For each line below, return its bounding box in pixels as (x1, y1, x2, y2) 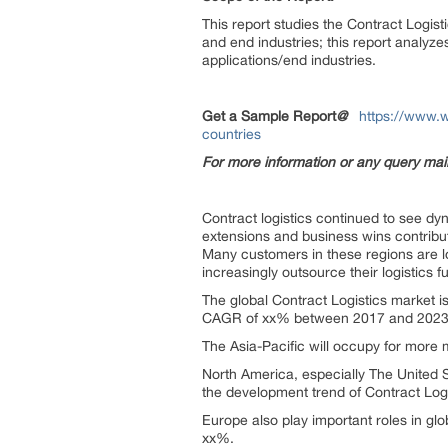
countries (202, 126, 261, 142)
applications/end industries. (202, 52, 376, 68)
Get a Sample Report (202, 108, 336, 124)
